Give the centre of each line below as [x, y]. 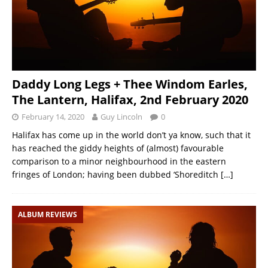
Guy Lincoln [121, 116]
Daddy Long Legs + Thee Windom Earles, [130, 84]
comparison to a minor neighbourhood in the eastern [119, 161]
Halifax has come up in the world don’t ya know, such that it [131, 135]
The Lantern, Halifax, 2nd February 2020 [130, 99]
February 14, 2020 [53, 116]
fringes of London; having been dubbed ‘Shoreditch [116, 174]
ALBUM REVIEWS [48, 214]
